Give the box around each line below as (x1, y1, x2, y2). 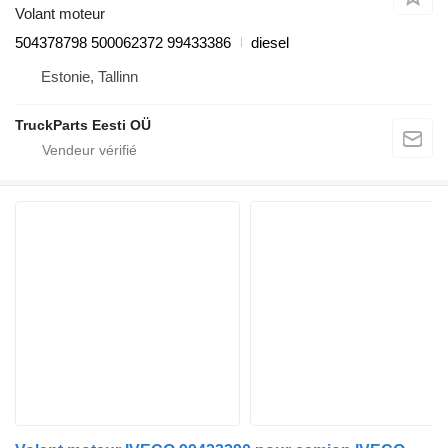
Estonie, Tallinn (41, 67, 138, 85)
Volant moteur (15, 4, 105, 22)
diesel (251, 33, 289, 51)
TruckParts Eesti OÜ (15, 116, 151, 133)
